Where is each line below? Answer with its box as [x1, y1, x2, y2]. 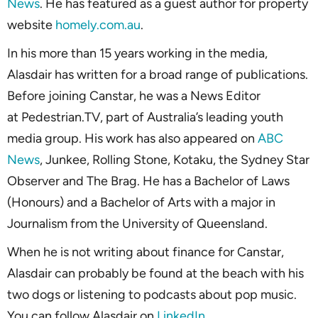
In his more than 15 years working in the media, [7, 45, 268, 61]
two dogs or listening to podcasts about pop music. [7, 286, 297, 302]
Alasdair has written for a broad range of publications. [7, 66, 308, 82]
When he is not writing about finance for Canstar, [7, 243, 284, 260]
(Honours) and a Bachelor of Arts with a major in [7, 194, 275, 210]
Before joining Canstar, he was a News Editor [7, 87, 261, 104]
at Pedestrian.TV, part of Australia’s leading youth [7, 109, 283, 125]
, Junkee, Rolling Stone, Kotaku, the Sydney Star [40, 151, 309, 168]
